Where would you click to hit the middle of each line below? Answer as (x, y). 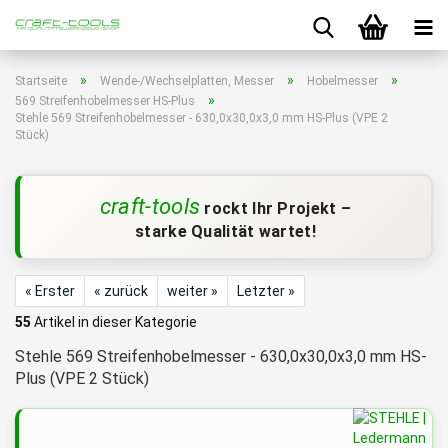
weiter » (192, 291)
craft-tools (150, 206)
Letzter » (266, 291)
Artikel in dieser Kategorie (114, 322)
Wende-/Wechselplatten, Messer (187, 81)
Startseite (41, 81)
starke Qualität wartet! (225, 231)
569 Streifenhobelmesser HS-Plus (105, 101)
